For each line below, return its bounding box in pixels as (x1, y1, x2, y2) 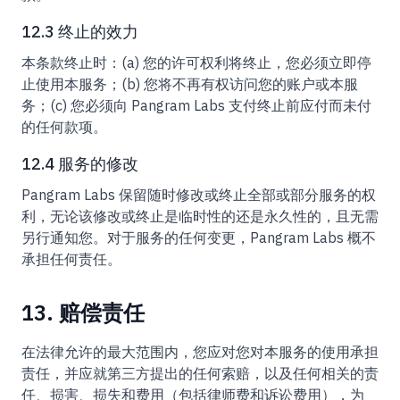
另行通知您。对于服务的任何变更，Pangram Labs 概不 (21, 229, 376, 246)
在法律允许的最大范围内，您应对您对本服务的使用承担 (21, 343, 379, 361)
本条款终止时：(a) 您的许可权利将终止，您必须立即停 (21, 54, 371, 71)
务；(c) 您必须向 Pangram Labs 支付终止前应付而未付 (21, 96, 371, 114)
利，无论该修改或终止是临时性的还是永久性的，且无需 (21, 207, 379, 225)
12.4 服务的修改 (21, 154, 138, 174)
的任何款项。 (21, 118, 107, 136)
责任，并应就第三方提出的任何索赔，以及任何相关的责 (21, 364, 379, 382)
